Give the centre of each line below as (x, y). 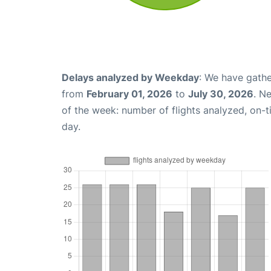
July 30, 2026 (221, 93)
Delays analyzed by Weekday (130, 77)
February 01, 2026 (129, 93)
